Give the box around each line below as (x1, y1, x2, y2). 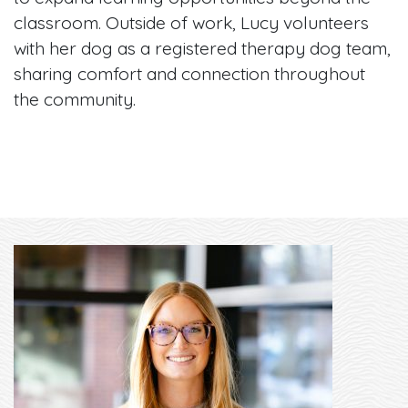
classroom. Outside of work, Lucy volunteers (14, 11, 369, 34)
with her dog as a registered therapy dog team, (14, 36, 391, 59)
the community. (14, 87, 136, 110)
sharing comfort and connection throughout (14, 62, 365, 85)
